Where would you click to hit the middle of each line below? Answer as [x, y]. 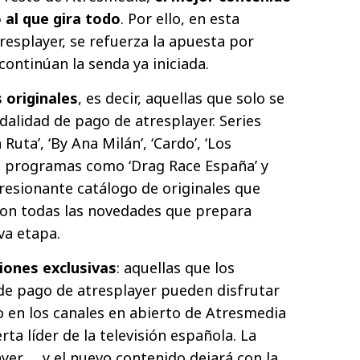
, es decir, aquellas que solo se [181, 98]
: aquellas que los [176, 267]
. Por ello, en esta [180, 18]
